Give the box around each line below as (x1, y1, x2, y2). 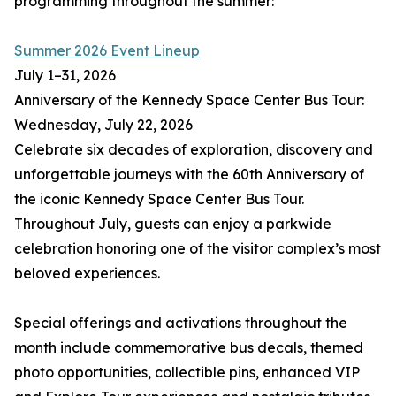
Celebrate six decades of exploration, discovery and (14, 141, 373, 159)
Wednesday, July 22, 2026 (14, 116, 193, 134)
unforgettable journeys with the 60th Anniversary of (14, 165, 364, 184)
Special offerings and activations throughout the (14, 314, 347, 332)
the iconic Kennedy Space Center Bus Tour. (14, 190, 304, 209)
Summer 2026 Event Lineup (14, 42, 200, 60)
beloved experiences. (14, 264, 160, 283)
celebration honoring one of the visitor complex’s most (14, 240, 381, 258)
